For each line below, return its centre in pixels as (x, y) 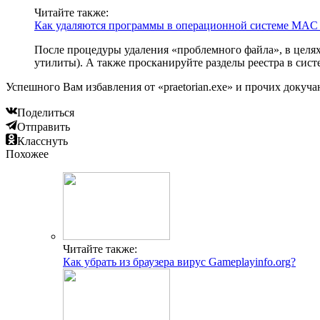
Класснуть (42, 141)
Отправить (44, 126)
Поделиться (46, 112)
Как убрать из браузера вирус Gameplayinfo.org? (179, 261)
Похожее (27, 154)
